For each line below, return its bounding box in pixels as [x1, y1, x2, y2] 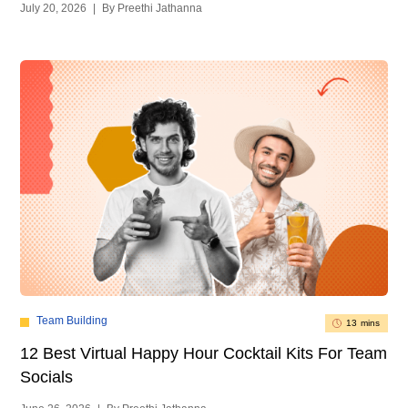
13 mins [346, 317, 381, 328]
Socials [20, 367, 74, 386]
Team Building [36, 313, 108, 327]
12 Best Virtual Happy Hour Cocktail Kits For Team [20, 343, 388, 362]
